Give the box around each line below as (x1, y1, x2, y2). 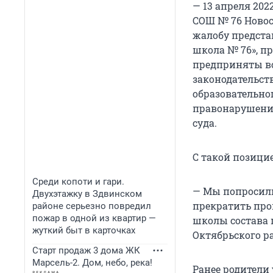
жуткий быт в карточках (32, 225, 135, 236)
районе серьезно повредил (32, 200, 151, 211)
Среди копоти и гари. (32, 176, 124, 187)
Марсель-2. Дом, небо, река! (32, 257, 152, 268)
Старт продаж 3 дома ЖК (32, 245, 140, 256)
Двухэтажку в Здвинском (32, 188, 142, 199)
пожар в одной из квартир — (32, 213, 156, 224)
